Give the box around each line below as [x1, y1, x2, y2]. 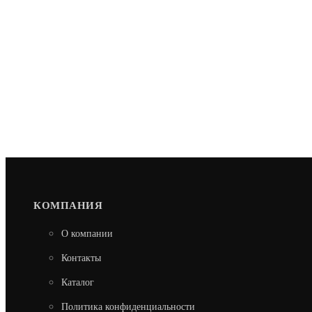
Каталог [61, 277, 94, 288]
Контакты [61, 253, 101, 264]
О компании [61, 228, 113, 240]
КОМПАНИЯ [33, 200, 102, 212]
